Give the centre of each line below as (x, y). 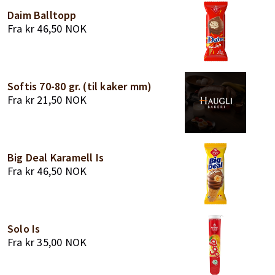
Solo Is (24, 229)
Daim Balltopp (42, 15)
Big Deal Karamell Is (56, 157)
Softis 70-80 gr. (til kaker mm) (80, 86)
